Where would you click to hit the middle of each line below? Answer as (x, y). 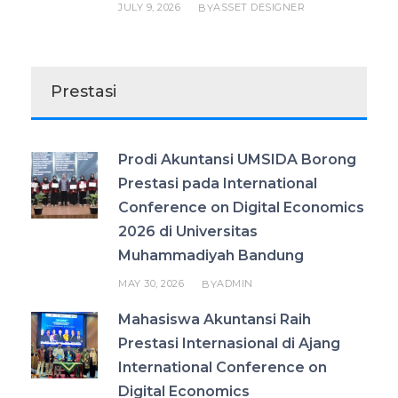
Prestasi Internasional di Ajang (229, 343)
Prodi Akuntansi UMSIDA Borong (237, 159)
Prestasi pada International (218, 183)
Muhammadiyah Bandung (211, 255)
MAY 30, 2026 (151, 283)
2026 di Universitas (188, 231)
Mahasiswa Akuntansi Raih (215, 319)
